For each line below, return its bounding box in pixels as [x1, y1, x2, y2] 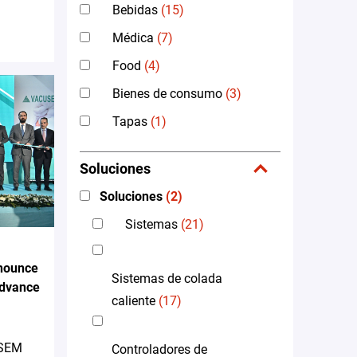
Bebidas [112, 2, 158, 18]
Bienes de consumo [112, 85, 222, 101]
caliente [112, 292, 155, 308]
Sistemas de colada [112, 270, 222, 286]
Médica [112, 29, 154, 45]
